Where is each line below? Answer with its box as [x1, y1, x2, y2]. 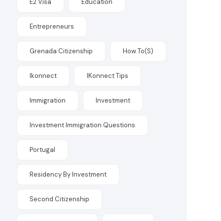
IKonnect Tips [87, 72, 129, 80]
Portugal [30, 146, 56, 154]
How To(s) [123, 47, 154, 55]
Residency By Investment [30, 170, 107, 179]
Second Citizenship [30, 195, 90, 203]
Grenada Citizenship [30, 47, 93, 55]
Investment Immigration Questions [30, 121, 136, 129]
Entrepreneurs [30, 22, 74, 31]
